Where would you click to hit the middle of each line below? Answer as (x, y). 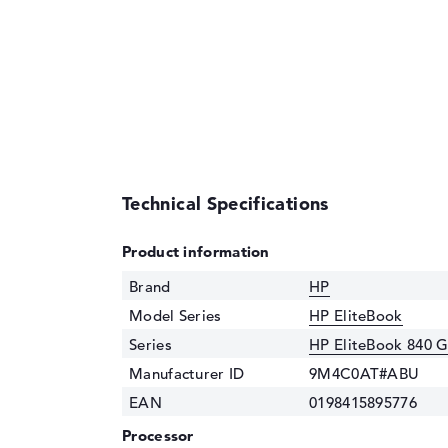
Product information (196, 251)
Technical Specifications (225, 203)
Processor (158, 435)
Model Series (175, 315)
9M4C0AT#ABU (364, 373)
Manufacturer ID (187, 373)
